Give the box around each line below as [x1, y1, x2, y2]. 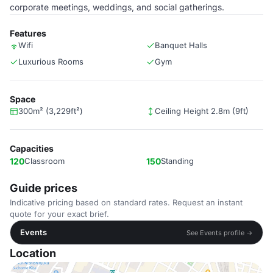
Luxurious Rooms [18, 57, 83, 66]
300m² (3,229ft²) [18, 106, 83, 116]
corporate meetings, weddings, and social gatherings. [10, 2, 224, 12]
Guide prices [10, 182, 77, 194]
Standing [161, 156, 194, 166]
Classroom [24, 156, 65, 166]
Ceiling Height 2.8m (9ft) [155, 106, 249, 116]
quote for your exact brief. [10, 209, 109, 219]
